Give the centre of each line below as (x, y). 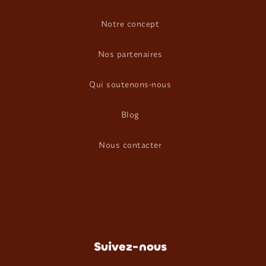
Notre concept (130, 24)
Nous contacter (130, 145)
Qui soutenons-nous (130, 84)
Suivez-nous (130, 246)
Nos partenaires (130, 54)
